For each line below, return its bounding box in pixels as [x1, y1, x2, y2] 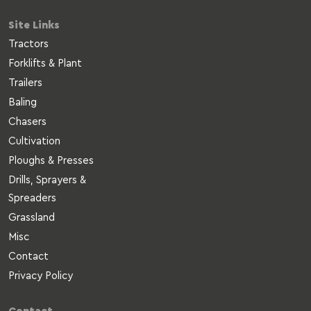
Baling [8, 96, 37, 108]
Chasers [8, 116, 47, 127]
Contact [8, 251, 49, 262]
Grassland [8, 212, 55, 223]
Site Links [8, 19, 60, 31]
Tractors [8, 38, 49, 49]
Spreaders [8, 192, 56, 203]
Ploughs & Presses [8, 155, 94, 166]
